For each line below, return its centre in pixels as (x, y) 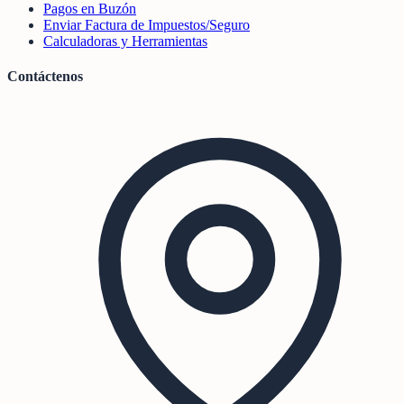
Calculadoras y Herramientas (125, 41)
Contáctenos (45, 77)
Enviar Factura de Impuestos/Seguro (147, 25)
